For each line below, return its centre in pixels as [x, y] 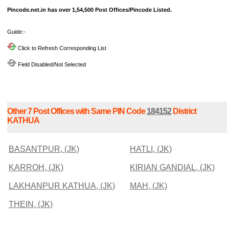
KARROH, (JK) [36, 167]
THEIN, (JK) [31, 204]
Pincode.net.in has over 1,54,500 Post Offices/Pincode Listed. [89, 10]
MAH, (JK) [148, 186]
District [184, 111]
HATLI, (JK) [151, 149]
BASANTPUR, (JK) [44, 149]
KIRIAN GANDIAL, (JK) [172, 167]
